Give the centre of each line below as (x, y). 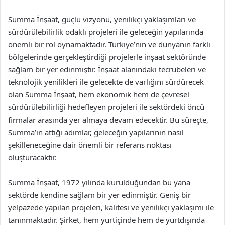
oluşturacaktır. (32, 157)
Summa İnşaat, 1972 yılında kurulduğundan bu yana (99, 182)
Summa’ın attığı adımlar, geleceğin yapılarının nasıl (96, 132)
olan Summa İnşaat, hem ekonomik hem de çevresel (99, 94)
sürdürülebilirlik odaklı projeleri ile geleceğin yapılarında (106, 32)
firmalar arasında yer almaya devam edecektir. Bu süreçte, (108, 120)
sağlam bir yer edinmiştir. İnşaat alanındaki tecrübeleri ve (107, 69)
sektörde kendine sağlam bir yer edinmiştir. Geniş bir (99, 195)
